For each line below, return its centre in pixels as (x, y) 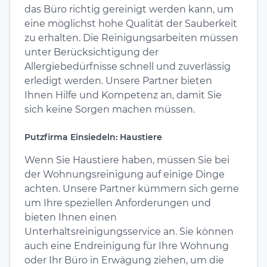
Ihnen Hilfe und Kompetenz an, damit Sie (123, 95)
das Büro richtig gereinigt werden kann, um (129, 9)
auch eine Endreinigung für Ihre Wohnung (127, 246)
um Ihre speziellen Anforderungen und (118, 203)
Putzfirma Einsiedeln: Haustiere (93, 137)
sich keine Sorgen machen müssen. (110, 109)
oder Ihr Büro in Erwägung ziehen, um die (124, 260)
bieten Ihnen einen (71, 217)
